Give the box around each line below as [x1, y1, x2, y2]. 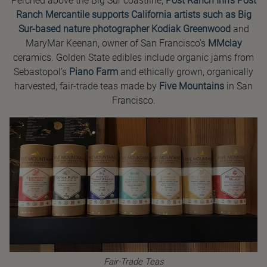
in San [224, 80, 253, 92]
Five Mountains [159, 80, 224, 92]
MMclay [207, 38, 242, 49]
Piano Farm [69, 66, 118, 78]
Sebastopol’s [14, 66, 69, 78]
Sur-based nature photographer [18, 23, 151, 35]
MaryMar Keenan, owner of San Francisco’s [25, 38, 208, 49]
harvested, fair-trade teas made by [14, 80, 159, 92]
